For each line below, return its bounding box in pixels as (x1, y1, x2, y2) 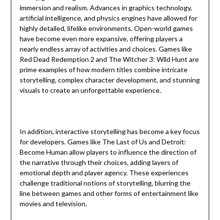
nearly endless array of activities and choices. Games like (19, 45, 192, 54)
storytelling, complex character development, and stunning (19, 76, 200, 84)
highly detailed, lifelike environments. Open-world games (19, 24, 193, 33)
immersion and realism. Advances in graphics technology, (19, 3, 192, 12)
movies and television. (19, 199, 87, 208)
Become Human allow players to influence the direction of (19, 148, 196, 157)
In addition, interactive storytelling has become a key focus (19, 127, 200, 136)
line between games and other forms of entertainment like (19, 189, 198, 198)
